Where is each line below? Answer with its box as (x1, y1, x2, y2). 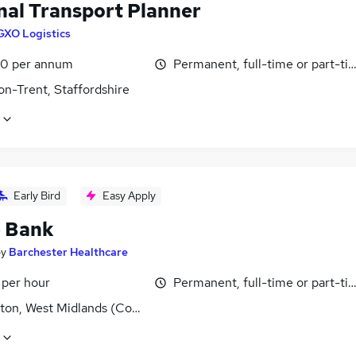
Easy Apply (102, 188, 156, 203)
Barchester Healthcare (9, 244, 128, 259)
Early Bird (14, 188, 60, 203)
